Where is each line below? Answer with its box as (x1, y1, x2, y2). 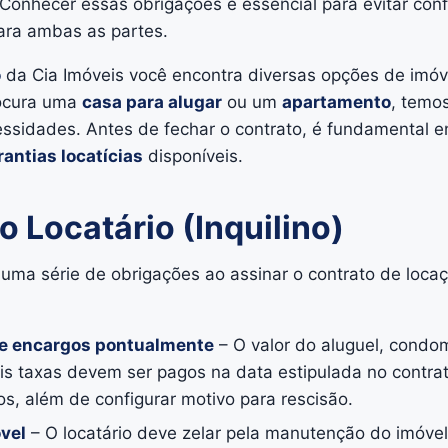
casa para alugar (81, 92, 222, 112)
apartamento (281, 92, 391, 112)
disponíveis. (142, 146, 243, 166)
